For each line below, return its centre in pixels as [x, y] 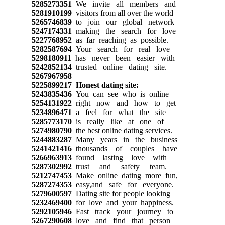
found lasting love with [119, 157]
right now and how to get [124, 103]
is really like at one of [118, 121]
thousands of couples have [124, 148]
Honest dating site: [107, 85]
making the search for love [124, 31]
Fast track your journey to [122, 211]
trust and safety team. [119, 166]
